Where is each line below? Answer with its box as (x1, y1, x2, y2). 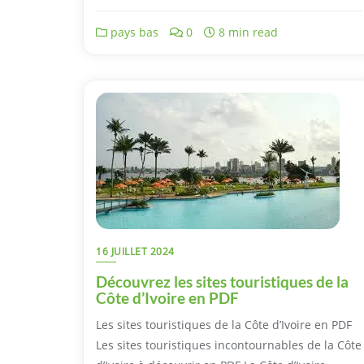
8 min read (215, 24, 278, 40)
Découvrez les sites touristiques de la (96, 271, 349, 291)
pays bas (107, 24, 158, 40)
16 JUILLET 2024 (96, 244, 175, 258)
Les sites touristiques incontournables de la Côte (96, 336, 362, 353)
